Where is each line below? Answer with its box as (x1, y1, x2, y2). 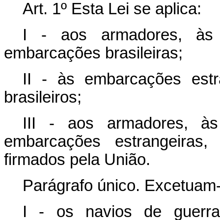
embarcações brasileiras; (4, 44, 183, 62)
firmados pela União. (4, 151, 150, 168)
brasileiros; (4, 88, 82, 106)
